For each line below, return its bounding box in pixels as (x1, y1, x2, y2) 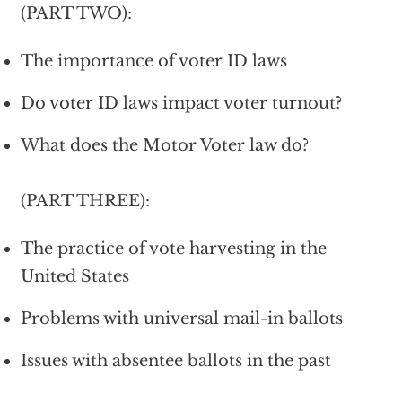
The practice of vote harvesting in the (20, 239, 327, 259)
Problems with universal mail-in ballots (20, 309, 343, 329)
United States (20, 267, 129, 287)
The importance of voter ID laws (20, 51, 287, 72)
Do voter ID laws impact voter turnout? (20, 93, 342, 114)
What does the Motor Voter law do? (20, 135, 309, 156)
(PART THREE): (20, 191, 150, 212)
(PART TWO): (20, 4, 132, 24)
